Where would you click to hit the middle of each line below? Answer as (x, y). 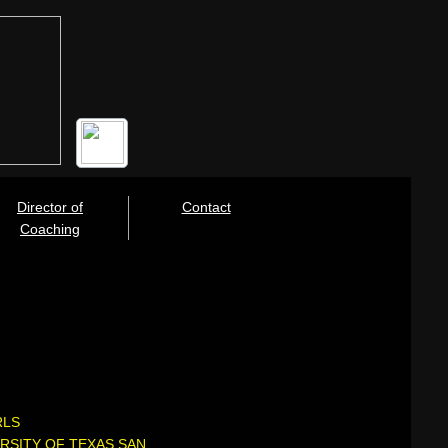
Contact (206, 207)
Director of (50, 207)
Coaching (50, 229)
